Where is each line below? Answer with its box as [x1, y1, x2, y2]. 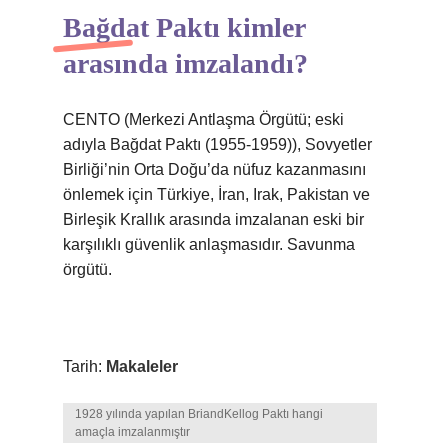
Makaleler [106, 358, 178, 375]
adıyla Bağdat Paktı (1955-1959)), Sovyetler [63, 136, 372, 153]
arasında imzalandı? [63, 48, 308, 79]
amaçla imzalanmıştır [75, 425, 190, 439]
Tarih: [63, 358, 106, 375]
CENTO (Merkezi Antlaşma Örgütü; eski [63, 111, 344, 128]
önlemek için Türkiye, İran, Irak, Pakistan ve [63, 186, 370, 203]
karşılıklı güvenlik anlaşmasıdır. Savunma [63, 236, 355, 253]
